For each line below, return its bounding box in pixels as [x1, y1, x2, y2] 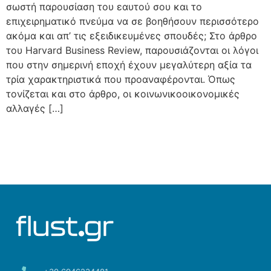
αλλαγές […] [6, 102, 64, 114]
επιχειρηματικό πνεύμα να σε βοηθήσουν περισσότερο [6, 15, 259, 27]
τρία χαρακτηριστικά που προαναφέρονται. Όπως [6, 73, 235, 85]
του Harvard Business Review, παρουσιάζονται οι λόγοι [6, 44, 258, 56]
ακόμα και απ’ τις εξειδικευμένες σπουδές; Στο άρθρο [6, 29, 257, 42]
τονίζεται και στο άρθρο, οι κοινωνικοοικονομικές [6, 87, 240, 100]
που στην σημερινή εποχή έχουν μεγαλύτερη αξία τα [6, 58, 252, 71]
